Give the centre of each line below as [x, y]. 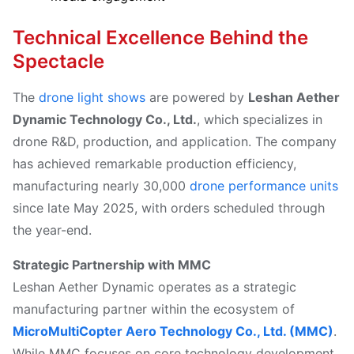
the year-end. [52, 230]
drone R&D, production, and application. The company [175, 141]
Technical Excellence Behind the [160, 37]
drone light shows [92, 97]
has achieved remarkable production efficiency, [154, 163]
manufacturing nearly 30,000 [101, 185]
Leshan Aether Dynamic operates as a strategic [154, 286]
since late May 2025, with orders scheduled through [169, 207]
